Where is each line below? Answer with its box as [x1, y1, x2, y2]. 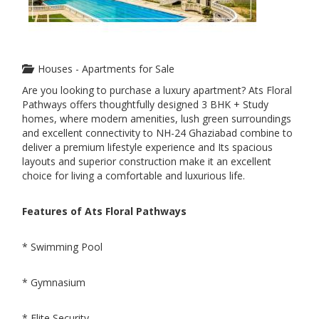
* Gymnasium [22, 276, 85, 289]
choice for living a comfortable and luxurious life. [22, 169, 245, 182]
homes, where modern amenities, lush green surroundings [22, 112, 291, 125]
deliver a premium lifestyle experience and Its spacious [22, 140, 273, 154]
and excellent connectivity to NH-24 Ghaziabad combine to [22, 126, 293, 140]
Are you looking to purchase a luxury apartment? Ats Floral [22, 83, 292, 97]
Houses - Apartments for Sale [32, 62, 174, 75]
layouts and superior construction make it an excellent [22, 155, 271, 168]
